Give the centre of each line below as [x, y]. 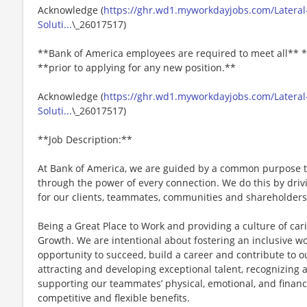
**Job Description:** [85, 139]
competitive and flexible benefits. [114, 297]
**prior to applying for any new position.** [137, 67]
